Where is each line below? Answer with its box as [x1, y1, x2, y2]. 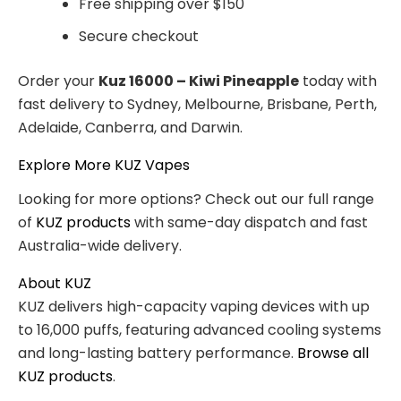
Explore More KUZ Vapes [18, 155, 190, 176]
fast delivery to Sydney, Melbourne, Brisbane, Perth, [18, 94, 377, 115]
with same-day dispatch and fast [131, 211, 368, 233]
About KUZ [18, 272, 91, 294]
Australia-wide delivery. [18, 235, 182, 256]
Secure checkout [79, 26, 199, 47]
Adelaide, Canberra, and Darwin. [18, 117, 243, 139]
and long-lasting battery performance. [18, 342, 297, 363]
